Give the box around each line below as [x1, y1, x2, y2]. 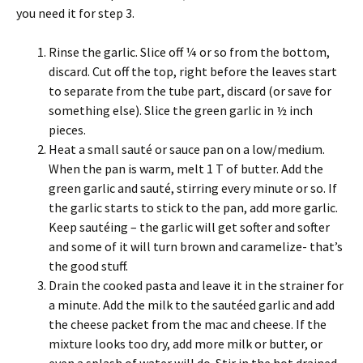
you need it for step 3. [16, 4, 137, 21]
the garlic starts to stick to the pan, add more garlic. [49, 199, 338, 216]
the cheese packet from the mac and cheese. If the [49, 315, 327, 332]
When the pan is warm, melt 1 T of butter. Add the [49, 160, 323, 177]
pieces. [49, 121, 88, 138]
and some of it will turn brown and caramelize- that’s [49, 237, 343, 254]
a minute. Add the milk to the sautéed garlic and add [49, 296, 335, 313]
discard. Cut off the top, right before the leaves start [49, 62, 337, 79]
